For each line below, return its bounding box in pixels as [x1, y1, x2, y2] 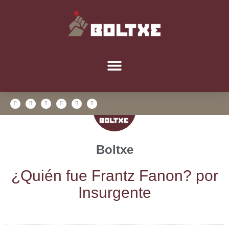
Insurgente [78, 184, 151, 201]
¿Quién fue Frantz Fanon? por [11, 167, 218, 185]
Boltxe [96, 143, 133, 157]
